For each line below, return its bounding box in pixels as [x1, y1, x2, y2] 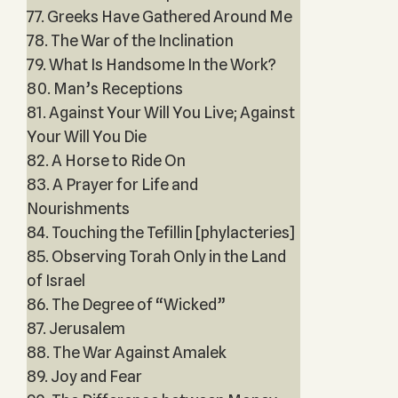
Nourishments [26, 199, 130, 218]
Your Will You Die [26, 127, 147, 146]
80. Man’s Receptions [26, 79, 183, 98]
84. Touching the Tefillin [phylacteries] [26, 223, 295, 242]
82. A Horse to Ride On [26, 151, 186, 170]
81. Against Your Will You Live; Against [26, 103, 295, 122]
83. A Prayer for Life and [26, 175, 198, 194]
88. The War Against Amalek [26, 343, 227, 362]
